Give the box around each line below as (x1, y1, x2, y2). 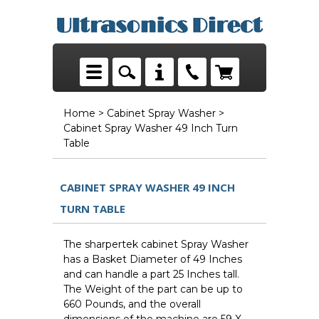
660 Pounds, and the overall (63, 298, 201, 311)
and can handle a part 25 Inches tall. (63, 268, 239, 281)
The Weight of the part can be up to (63, 283, 243, 296)
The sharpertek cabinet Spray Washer (63, 238, 249, 251)
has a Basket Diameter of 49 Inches (63, 253, 242, 266)
